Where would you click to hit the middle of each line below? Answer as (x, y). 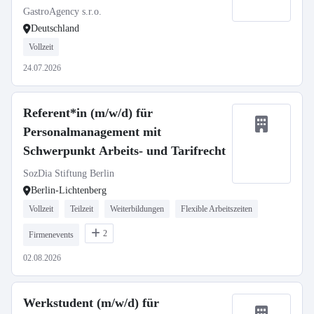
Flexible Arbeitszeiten (217, 209)
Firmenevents (51, 235)
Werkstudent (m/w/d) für (91, 303)
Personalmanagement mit (92, 132)
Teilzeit (82, 209)
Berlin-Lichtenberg (69, 190)
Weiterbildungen (137, 209)
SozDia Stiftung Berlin (69, 173)
